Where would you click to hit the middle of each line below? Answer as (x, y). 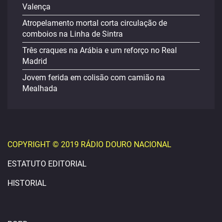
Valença (36, 7)
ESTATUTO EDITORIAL (47, 164)
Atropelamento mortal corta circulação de (95, 23)
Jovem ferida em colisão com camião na (94, 78)
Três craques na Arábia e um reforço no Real (100, 51)
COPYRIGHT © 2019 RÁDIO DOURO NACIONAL (89, 145)
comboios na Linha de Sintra (73, 34)
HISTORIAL (27, 183)
